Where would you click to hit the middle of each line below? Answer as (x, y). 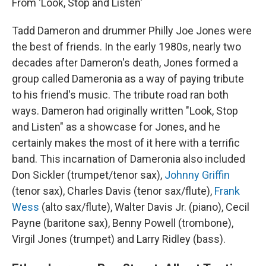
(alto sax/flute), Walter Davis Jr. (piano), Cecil (144, 207)
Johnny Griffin (197, 175)
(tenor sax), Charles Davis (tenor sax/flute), (113, 191)
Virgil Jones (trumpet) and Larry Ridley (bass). (119, 239)
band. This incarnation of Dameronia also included (129, 159)
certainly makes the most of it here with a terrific (126, 143)
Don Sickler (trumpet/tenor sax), (88, 175)
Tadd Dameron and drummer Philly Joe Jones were (132, 31)
